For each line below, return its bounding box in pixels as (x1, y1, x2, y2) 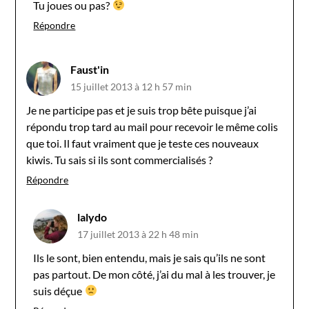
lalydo (77, 210, 108, 223)
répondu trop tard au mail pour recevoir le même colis (26, 119, 279, 133)
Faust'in (70, 62, 110, 76)
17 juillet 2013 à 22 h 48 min (77, 228, 199, 240)
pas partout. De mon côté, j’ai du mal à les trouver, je (33, 267, 276, 281)
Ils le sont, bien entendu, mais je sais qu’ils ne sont (33, 250, 266, 264)
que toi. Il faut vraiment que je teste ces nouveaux (26, 136, 259, 150)
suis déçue (33, 283, 85, 297)
